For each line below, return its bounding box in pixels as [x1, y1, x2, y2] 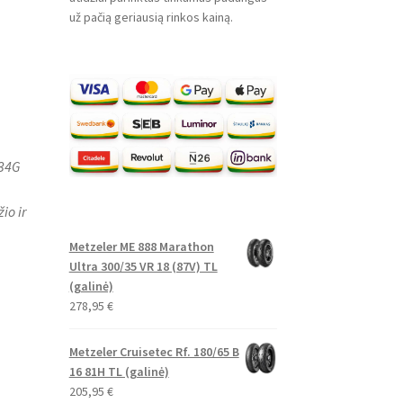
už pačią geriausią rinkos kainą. [68, 9, 233, 26]
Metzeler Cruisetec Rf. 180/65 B [68, 343, 239, 360]
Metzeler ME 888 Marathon [68, 237, 214, 255]
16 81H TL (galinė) [68, 363, 169, 380]
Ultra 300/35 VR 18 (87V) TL [68, 257, 218, 274]
